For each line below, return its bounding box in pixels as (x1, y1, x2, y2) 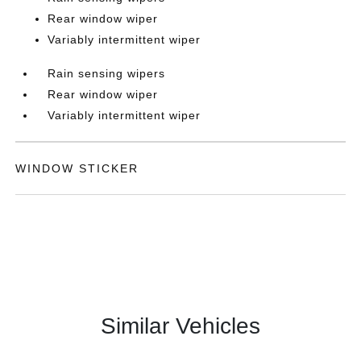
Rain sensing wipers (48, 67, 166, 80)
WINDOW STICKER (15, 162, 139, 175)
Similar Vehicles (101, 313, 260, 338)
